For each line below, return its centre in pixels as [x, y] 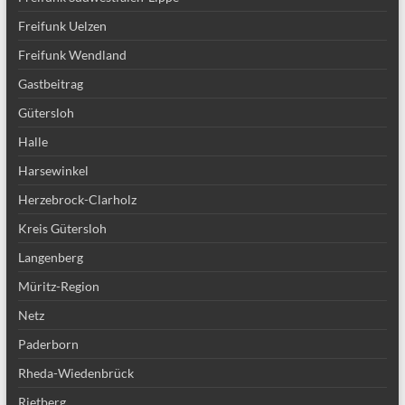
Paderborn [48, 344]
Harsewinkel [53, 170]
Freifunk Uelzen [62, 26]
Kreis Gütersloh [62, 228]
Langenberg [50, 257]
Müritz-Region [58, 286]
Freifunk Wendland [72, 55]
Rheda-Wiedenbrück [75, 373]
